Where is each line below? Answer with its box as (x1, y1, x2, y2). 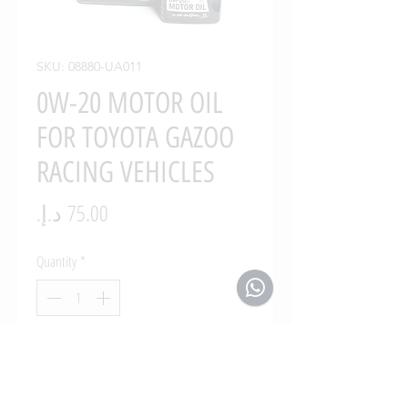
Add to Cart (105, 347, 187, 379)
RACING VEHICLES (36, 154, 215, 189)
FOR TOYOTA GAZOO (36, 119, 234, 155)
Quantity (36, 250, 76, 271)
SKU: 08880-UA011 (36, 57, 142, 75)
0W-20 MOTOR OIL (36, 85, 223, 120)
